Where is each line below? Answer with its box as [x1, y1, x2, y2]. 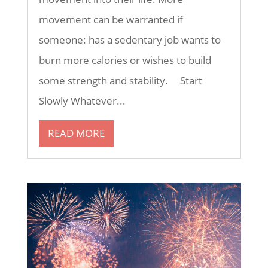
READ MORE [47, 126, 105, 140]
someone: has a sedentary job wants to [38, 32, 221, 47]
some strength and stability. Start [38, 73, 202, 87]
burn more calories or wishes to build [38, 53, 211, 67]
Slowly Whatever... [38, 93, 126, 108]
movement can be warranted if [38, 12, 183, 26]
